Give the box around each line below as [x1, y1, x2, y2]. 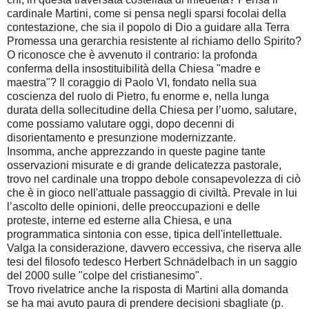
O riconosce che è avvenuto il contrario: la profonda [7, 49, 257, 61]
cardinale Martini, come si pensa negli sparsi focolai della [7, 8, 286, 20]
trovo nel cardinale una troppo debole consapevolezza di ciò [7, 173, 301, 186]
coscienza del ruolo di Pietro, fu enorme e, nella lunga [7, 90, 269, 103]
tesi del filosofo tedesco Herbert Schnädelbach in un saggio [7, 256, 297, 268]
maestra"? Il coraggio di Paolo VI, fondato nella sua [7, 77, 257, 89]
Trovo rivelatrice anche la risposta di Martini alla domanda [7, 283, 288, 296]
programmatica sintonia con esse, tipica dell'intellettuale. [7, 228, 282, 241]
